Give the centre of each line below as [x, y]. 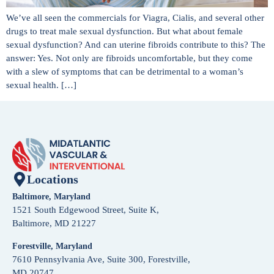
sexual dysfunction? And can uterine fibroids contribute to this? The [136, 45]
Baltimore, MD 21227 [54, 223]
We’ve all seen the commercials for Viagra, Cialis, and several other [135, 18]
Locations [53, 179]
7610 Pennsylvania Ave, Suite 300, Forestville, [101, 259]
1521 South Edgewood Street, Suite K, [86, 209]
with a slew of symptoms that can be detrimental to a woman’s [125, 72]
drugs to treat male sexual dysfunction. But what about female [124, 31]
